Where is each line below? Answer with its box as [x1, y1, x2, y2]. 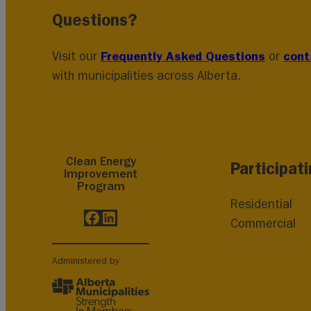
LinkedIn [100, 207, 163, 227]
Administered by [52, 255, 120, 267]
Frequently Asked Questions [101, 48, 266, 64]
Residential [230, 196, 293, 212]
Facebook [83, 207, 153, 227]
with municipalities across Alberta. [52, 68, 242, 83]
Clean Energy [65, 153, 136, 169]
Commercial [230, 216, 296, 231]
